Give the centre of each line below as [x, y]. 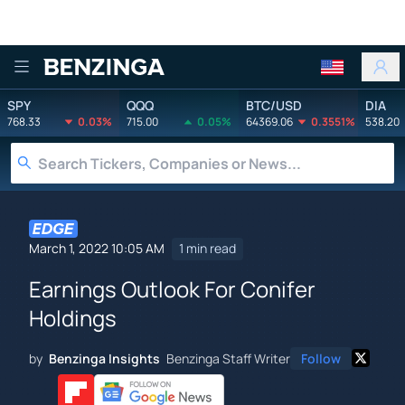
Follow [321, 358]
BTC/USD [274, 105]
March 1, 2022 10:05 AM [97, 249]
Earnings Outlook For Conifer [172, 288]
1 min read [207, 249]
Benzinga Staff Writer [228, 358]
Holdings [73, 317]
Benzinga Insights [104, 358]
